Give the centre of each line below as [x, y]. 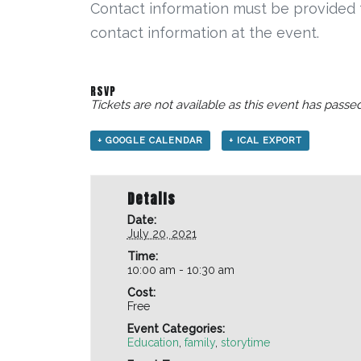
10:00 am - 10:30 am [180, 270]
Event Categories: [176, 328]
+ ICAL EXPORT [265, 140]
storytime [245, 342]
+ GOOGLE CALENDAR [150, 140]
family [199, 342]
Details [151, 199]
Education [153, 342]
